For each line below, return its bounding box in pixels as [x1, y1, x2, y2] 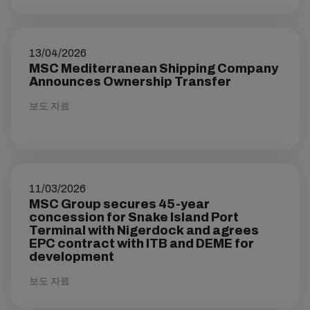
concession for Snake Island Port [28, 210, 239, 224]
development [28, 250, 114, 264]
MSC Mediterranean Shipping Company [28, 62, 278, 75]
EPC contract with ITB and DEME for [28, 237, 254, 250]
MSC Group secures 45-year [28, 197, 210, 211]
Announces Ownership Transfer [28, 75, 231, 89]
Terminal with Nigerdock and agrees [28, 224, 259, 237]
